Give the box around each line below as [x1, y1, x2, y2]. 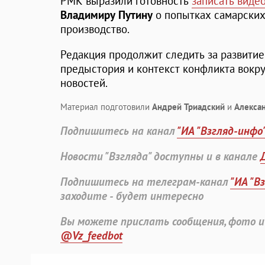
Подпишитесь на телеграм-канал [60, 174, 230, 189]
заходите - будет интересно [60, 189, 203, 203]
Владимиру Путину [60, 8, 153, 22]
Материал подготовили [60, 101, 152, 113]
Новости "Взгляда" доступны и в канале [60, 149, 260, 164]
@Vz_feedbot [60, 228, 122, 243]
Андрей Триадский [152, 101, 225, 113]
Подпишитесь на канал [60, 124, 177, 138]
